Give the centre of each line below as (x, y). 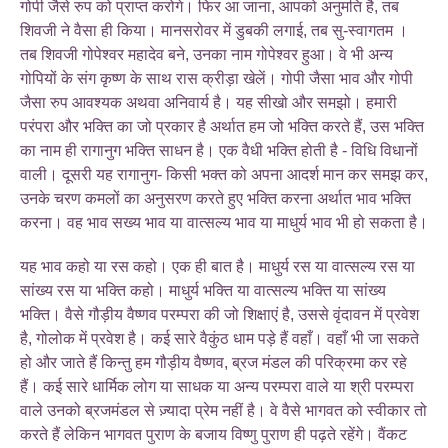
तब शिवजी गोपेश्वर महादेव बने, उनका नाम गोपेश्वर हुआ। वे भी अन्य (206, 54)
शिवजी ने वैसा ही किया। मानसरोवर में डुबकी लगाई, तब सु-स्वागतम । (214, 30)
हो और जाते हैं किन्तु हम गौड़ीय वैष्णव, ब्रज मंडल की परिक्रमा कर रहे (213, 362)
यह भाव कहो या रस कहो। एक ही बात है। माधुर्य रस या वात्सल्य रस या (217, 266)
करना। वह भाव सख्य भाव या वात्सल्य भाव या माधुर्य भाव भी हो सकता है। (224, 222)
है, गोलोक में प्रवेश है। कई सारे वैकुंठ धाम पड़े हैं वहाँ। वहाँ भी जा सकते (219, 338)
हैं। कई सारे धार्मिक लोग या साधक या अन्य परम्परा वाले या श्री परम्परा (217, 386)
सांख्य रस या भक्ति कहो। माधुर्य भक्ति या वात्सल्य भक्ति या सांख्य (203, 290)
